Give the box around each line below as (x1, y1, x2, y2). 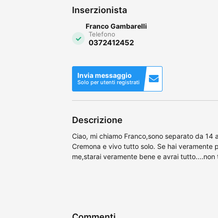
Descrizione (72, 114, 123, 125)
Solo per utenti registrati (77, 78, 140, 86)
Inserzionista (72, 4, 127, 15)
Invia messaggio (77, 71, 132, 79)
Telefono (89, 30, 115, 38)
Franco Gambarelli (86, 21, 147, 30)
